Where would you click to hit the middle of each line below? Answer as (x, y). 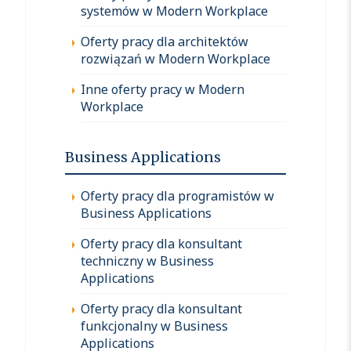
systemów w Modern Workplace (174, 11)
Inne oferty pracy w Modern (163, 89)
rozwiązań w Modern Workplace (175, 58)
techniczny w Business (147, 261)
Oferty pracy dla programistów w (177, 195)
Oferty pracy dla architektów (165, 41)
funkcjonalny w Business (154, 326)
